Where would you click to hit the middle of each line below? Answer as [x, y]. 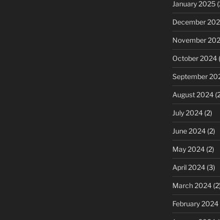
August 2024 [193, 94]
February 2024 [195, 203]
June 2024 [189, 131]
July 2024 [187, 112]
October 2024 [194, 58]
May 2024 [188, 149]
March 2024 [192, 185]
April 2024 [189, 167]
